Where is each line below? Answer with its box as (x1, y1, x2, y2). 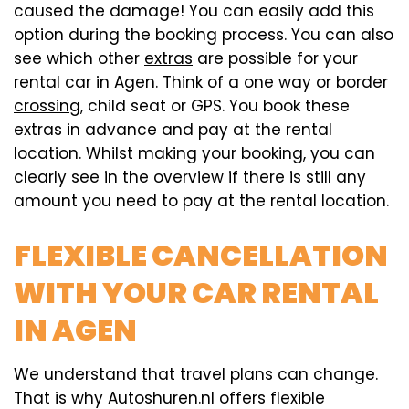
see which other (14, 47, 144, 69)
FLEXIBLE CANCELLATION (14, 235, 388, 277)
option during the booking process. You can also (14, 23, 393, 46)
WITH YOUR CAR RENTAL (14, 272, 379, 314)
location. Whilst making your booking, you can (14, 142, 375, 164)
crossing (14, 94, 80, 117)
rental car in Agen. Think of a (14, 70, 244, 93)
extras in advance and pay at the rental (14, 118, 332, 141)
